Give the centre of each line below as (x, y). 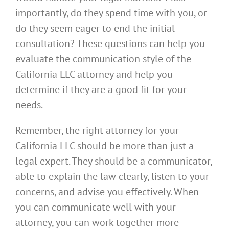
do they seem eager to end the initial (95, 28)
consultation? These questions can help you (110, 43)
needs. (29, 105)
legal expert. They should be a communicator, (113, 161)
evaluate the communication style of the (103, 59)
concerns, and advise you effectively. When (107, 191)
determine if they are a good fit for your (101, 89)
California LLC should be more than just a (105, 145)
